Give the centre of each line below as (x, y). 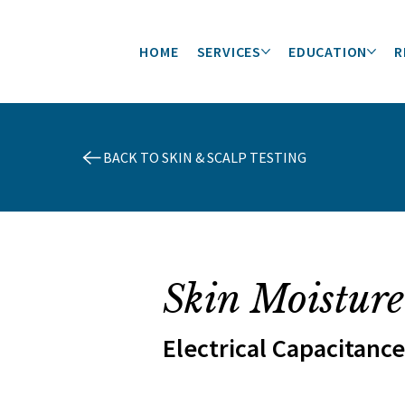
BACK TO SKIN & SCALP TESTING (204, 157)
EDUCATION (328, 52)
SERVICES (229, 52)
